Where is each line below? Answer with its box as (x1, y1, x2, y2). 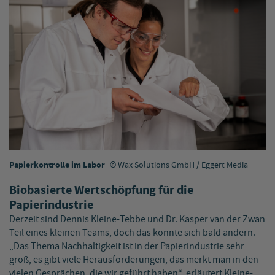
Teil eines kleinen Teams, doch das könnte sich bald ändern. (9, 226, 255, 239)
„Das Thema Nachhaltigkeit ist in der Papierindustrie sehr (9, 239, 244, 253)
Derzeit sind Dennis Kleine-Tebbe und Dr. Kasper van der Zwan (9, 212, 265, 226)
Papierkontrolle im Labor (9, 158, 107, 171)
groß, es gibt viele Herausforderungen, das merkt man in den (9, 253, 258, 266)
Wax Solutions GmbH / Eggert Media (118, 159, 248, 171)
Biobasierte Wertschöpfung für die (9, 182, 193, 199)
